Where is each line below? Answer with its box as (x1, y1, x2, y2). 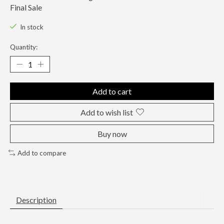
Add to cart (92, 86, 131, 96)
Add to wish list (80, 107, 133, 117)
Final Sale (10, 2, 42, 12)
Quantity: (10, 42, 37, 51)
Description (16, 195, 56, 205)
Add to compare (17, 148, 66, 157)
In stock (19, 23, 43, 31)
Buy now (97, 128, 127, 138)
